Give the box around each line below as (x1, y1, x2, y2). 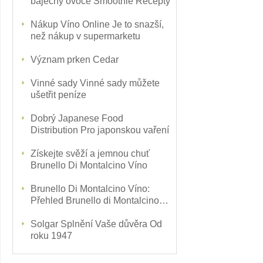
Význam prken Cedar (31, 55, 119, 65)
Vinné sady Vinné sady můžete (31, 78, 160, 88)
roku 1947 (31, 231, 72, 241)
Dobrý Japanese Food (31, 113, 123, 123)
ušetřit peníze (31, 90, 86, 100)
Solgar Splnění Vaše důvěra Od (31, 219, 162, 229)
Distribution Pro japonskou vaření (31, 125, 169, 135)
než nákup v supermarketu (31, 31, 140, 41)
